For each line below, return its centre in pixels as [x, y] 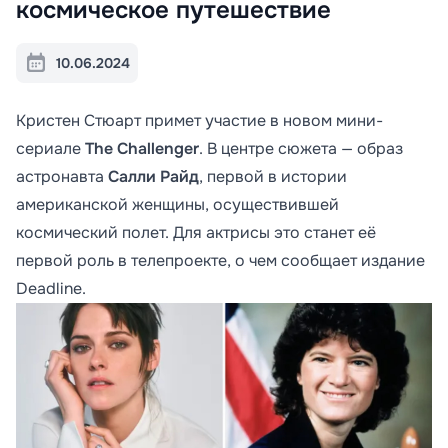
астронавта [62, 176]
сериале [50, 148]
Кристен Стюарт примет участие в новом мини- [199, 120]
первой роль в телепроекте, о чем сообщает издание [220, 260]
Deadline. [51, 288]
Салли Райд [153, 176]
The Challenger [142, 148]
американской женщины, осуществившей [177, 204]
